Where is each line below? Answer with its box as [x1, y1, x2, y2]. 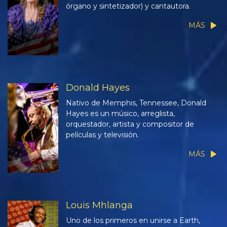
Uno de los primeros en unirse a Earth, [66, 216, 200, 225]
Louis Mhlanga [66, 200, 133, 211]
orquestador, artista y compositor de [66, 119, 194, 129]
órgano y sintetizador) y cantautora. [66, 1, 191, 11]
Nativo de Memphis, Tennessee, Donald [66, 98, 206, 107]
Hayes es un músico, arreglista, [66, 108, 175, 118]
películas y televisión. [66, 130, 139, 139]
